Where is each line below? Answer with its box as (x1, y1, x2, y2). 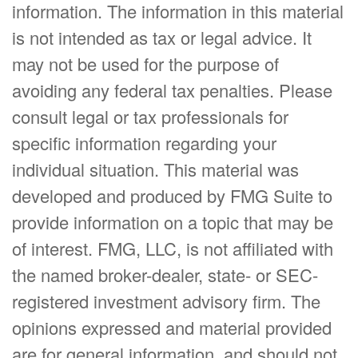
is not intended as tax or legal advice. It (12, 25, 312, 50)
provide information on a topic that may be (12, 209, 333, 235)
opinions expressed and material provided (12, 315, 332, 340)
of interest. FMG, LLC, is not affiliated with (12, 236, 333, 261)
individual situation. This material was (12, 157, 299, 182)
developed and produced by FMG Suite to (12, 183, 332, 209)
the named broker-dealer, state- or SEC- (12, 262, 318, 288)
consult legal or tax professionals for (12, 104, 288, 129)
